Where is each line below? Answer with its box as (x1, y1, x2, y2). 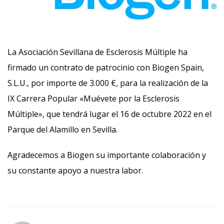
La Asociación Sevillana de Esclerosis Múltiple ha (7, 46, 187, 57)
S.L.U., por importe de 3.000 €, (7, 77, 120, 88)
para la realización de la (120, 77, 208, 88)
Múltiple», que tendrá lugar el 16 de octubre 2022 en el (7, 108, 211, 119)
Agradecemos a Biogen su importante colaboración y (7, 149, 206, 160)
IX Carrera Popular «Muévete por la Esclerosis (7, 92, 179, 104)
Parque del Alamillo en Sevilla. (7, 123, 117, 135)
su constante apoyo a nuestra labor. (7, 164, 143, 176)
